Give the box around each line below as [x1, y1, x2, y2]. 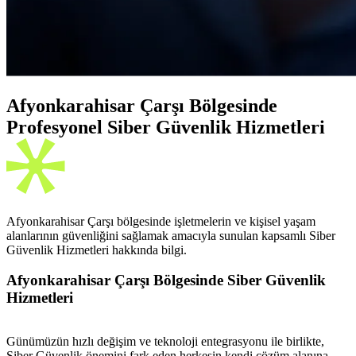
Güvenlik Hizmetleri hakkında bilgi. [6, 242, 187, 257]
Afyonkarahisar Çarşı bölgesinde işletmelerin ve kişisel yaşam [6, 214, 315, 228]
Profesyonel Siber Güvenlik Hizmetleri [6, 116, 325, 137]
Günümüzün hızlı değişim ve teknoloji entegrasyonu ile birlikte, [6, 335, 324, 349]
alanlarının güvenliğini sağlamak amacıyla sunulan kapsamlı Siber [6, 228, 335, 242]
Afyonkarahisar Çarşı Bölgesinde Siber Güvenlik [6, 272, 326, 289]
